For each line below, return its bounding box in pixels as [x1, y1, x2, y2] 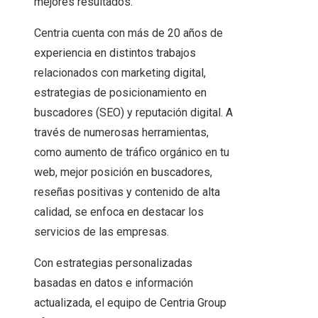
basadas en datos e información [34, 276, 193, 290]
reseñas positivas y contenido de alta [34, 185, 220, 199]
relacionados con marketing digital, [34, 66, 206, 80]
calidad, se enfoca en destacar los [34, 205, 204, 219]
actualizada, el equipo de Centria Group [34, 296, 226, 310]
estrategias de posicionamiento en [34, 86, 207, 100]
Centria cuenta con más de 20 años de [34, 26, 223, 40]
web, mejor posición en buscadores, [34, 165, 212, 180]
